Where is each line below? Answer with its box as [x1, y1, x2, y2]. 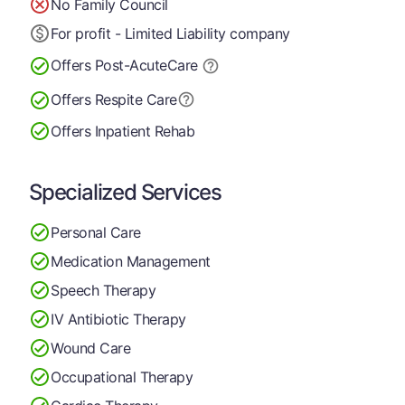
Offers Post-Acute [51, 56, 167, 74]
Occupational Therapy [51, 367, 193, 386]
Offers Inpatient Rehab [51, 121, 195, 140]
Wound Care [51, 338, 131, 357]
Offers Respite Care [51, 90, 177, 108]
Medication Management [51, 251, 211, 270]
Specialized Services [29, 179, 221, 205]
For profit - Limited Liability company [51, 24, 290, 42]
